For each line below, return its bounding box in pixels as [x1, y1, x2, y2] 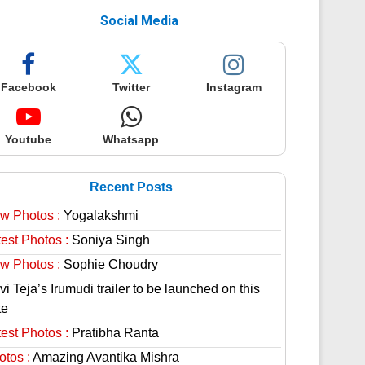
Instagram [205, 81, 262, 94]
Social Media [99, 13, 178, 29]
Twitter [112, 81, 150, 94]
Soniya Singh [68, 233, 150, 247]
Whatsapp [103, 133, 160, 146]
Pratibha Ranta [68, 326, 159, 340]
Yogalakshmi [59, 209, 139, 222]
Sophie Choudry [59, 257, 158, 271]
